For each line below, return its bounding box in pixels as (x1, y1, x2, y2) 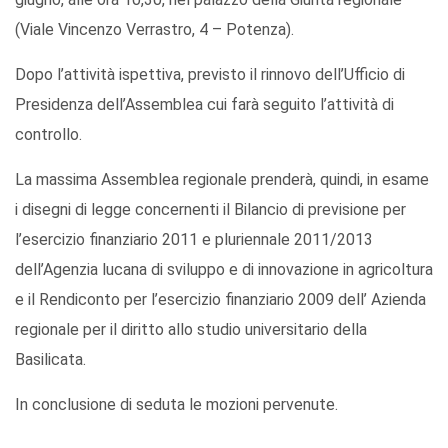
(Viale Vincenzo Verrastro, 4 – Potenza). (15, 20, 294, 40)
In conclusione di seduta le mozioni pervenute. (15, 395, 338, 415)
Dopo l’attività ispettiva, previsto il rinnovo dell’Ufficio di (15, 65, 405, 85)
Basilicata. (15, 350, 86, 370)
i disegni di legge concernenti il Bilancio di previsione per (15, 200, 406, 220)
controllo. (15, 125, 82, 145)
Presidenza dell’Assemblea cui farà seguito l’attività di (15, 95, 394, 115)
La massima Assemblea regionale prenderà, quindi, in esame (15, 170, 429, 190)
